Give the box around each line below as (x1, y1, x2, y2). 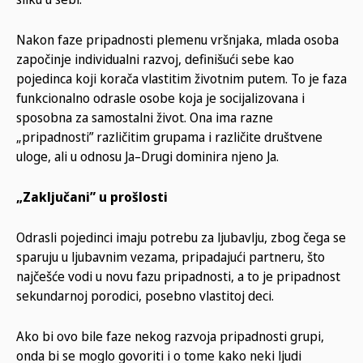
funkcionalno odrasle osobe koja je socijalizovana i (16, 88, 305, 107)
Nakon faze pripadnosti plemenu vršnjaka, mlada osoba (16, 30, 339, 49)
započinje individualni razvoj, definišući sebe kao (16, 49, 294, 68)
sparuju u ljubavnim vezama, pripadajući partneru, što (16, 247, 325, 266)
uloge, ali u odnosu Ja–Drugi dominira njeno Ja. (16, 147, 279, 165)
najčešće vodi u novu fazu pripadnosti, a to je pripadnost (16, 267, 340, 285)
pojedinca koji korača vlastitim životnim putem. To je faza (16, 69, 347, 88)
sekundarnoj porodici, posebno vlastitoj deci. (16, 286, 274, 305)
